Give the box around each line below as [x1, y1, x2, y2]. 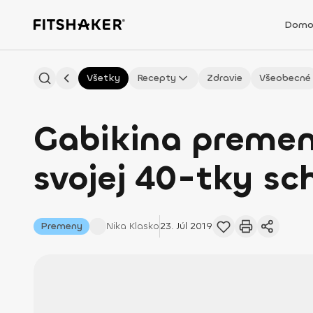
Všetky [87, 71, 120, 85]
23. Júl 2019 [160, 219, 212, 233]
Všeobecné [259, 71, 311, 85]
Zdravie [207, 71, 242, 85]
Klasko [129, 219, 159, 233]
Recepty [137, 71, 176, 85]
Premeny [41, 219, 82, 233]
